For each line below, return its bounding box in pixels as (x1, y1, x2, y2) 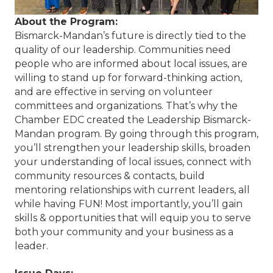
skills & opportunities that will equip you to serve (15, 212, 251, 224)
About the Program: (15, 16, 118, 28)
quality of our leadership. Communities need (15, 44, 231, 56)
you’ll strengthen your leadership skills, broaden (15, 142, 250, 154)
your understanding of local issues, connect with (15, 156, 251, 168)
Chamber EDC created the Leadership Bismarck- (15, 114, 251, 126)
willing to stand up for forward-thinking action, (15, 72, 242, 84)
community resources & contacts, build (15, 170, 205, 182)
